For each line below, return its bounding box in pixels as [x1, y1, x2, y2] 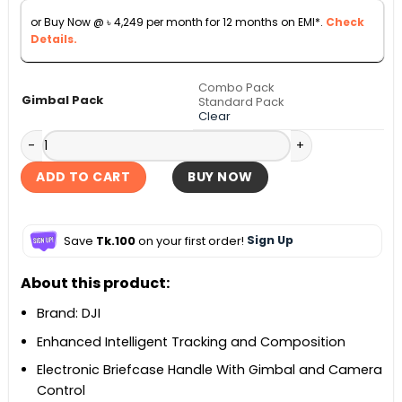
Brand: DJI [37, 303, 101, 322]
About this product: [20, 272, 170, 293]
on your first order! [135, 232, 247, 249]
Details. [30, 31, 77, 47]
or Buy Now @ [30, 13, 107, 30]
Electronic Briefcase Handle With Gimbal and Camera [37, 361, 383, 380]
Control [37, 381, 86, 400]
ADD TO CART [36, 168, 130, 187]
